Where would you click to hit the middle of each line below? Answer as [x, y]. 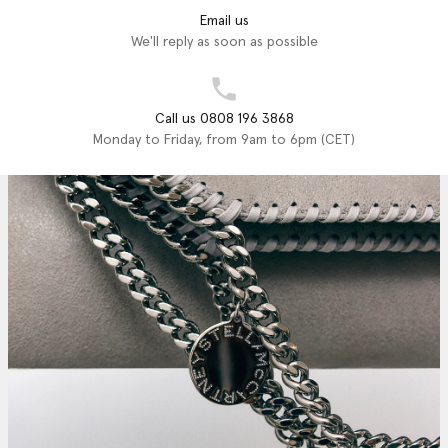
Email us [224, 20]
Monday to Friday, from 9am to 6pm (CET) [224, 139]
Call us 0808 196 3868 [224, 118]
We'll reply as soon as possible [224, 41]
